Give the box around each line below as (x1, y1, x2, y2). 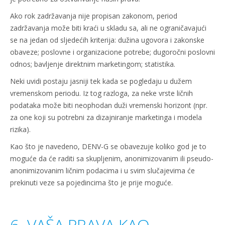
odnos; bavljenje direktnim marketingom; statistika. (10, 59, 175, 69)
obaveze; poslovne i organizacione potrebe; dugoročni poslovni (10, 47, 215, 57)
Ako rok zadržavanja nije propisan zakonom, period (10, 11, 177, 21)
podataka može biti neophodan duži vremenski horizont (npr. (10, 100, 207, 110)
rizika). (10, 125, 31, 134)
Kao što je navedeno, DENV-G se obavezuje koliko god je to (10, 142, 206, 151)
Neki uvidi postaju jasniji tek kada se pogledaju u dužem (10, 76, 192, 86)
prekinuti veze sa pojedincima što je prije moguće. (10, 178, 173, 187)
